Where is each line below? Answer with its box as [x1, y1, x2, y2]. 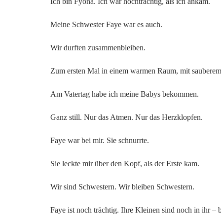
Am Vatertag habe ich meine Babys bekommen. [50, 90, 199, 98]
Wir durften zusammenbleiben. [50, 43, 146, 52]
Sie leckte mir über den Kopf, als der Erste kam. [50, 159, 199, 168]
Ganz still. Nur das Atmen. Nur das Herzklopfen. [50, 113, 203, 121]
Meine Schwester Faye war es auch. [50, 20, 162, 29]
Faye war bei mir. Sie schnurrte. [50, 136, 149, 145]
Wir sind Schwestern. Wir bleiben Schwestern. [50, 183, 194, 191]
